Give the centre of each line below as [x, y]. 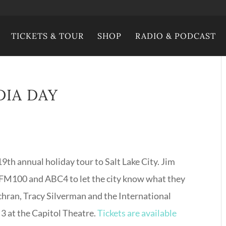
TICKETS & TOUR [47, 36]
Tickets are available [137, 213]
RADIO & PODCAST [175, 36]
